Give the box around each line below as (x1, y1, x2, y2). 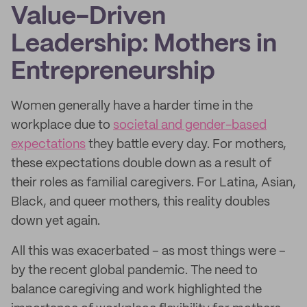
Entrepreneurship (11, 60, 215, 84)
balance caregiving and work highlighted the (11, 284, 262, 296)
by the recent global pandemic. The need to (11, 265, 258, 277)
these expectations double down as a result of (11, 158, 271, 170)
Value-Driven (11, 5, 166, 29)
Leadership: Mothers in (11, 33, 277, 56)
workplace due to (11, 119, 113, 132)
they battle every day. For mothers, (86, 138, 286, 151)
